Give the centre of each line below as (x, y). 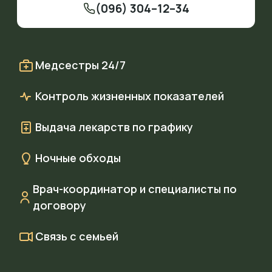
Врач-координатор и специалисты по (134, 189)
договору (59, 205)
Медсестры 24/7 (80, 65)
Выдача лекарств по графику (114, 127)
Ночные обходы (78, 158)
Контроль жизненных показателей (130, 96)
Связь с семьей (77, 236)
